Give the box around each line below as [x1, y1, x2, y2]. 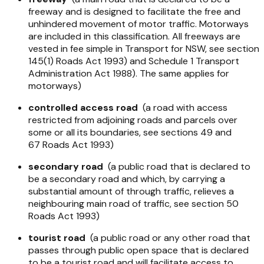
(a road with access [138, 101, 227, 114]
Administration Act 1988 [28, 67, 132, 80]
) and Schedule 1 [124, 54, 196, 67]
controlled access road [28, 101, 138, 114]
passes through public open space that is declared [28, 243, 249, 256]
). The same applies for [132, 67, 229, 80]
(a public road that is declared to [103, 160, 250, 173]
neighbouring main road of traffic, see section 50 [28, 197, 239, 210]
